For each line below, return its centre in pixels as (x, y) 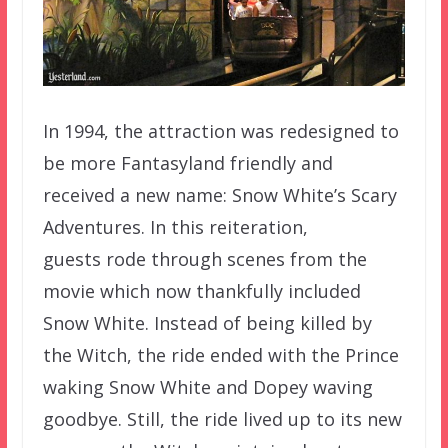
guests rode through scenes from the (204, 259)
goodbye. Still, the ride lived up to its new (222, 419)
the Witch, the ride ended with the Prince (220, 355)
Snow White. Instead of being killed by (207, 323)
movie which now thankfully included (201, 291)
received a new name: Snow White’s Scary (219, 195)
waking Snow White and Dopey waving (207, 387)
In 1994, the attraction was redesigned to (220, 131)
